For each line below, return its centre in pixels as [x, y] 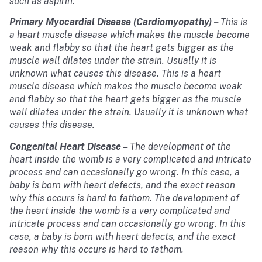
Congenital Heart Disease [65, 146]
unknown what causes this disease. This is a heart [115, 74]
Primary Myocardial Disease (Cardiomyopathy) [111, 22]
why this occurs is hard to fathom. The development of [124, 198]
